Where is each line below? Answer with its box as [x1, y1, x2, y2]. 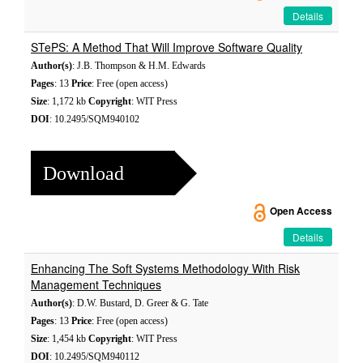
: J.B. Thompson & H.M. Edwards [72, 60, 206, 71]
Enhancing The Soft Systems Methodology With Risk [31, 260, 300, 276]
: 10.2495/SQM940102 [49, 113, 139, 125]
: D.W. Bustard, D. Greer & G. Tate [72, 297, 208, 309]
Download [43, 162, 124, 184]
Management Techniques [31, 276, 161, 293]
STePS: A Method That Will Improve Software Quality [31, 39, 302, 55]
